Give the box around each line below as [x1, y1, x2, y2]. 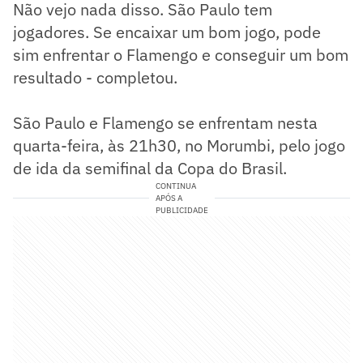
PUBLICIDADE [155, 204, 208, 216]
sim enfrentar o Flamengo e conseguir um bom [13, 43, 348, 66]
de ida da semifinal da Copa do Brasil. [13, 156, 291, 179]
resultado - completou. [13, 66, 177, 88]
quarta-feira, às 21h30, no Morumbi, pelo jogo [13, 134, 345, 156]
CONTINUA [155, 180, 196, 191]
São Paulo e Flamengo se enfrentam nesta [13, 111, 318, 134]
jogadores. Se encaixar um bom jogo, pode [13, 20, 321, 43]
